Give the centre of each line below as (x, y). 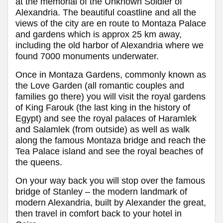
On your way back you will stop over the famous (110, 180)
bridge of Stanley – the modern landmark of (101, 191)
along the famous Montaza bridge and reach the (111, 140)
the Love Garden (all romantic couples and (100, 85)
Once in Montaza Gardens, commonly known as (111, 74)
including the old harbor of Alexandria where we (110, 45)
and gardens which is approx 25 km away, (99, 34)
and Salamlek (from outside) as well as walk (103, 129)
